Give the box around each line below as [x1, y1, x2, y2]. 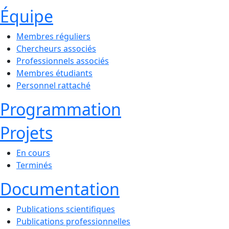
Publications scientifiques [16, 203, 115, 215]
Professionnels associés [16, 55, 109, 66]
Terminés [16, 159, 52, 171]
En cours [16, 147, 50, 158]
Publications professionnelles [16, 216, 130, 227]
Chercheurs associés [16, 43, 96, 54]
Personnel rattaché [16, 80, 90, 91]
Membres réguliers [16, 31, 90, 42]
